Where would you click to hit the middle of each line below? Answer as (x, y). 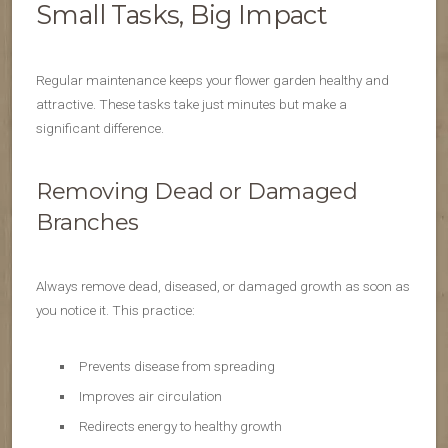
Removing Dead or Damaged (197, 191)
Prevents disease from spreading (176, 366)
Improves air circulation (150, 396)
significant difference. (100, 128)
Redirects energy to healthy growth (180, 426)
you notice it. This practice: (115, 310)
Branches (87, 222)
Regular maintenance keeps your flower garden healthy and (212, 80)
